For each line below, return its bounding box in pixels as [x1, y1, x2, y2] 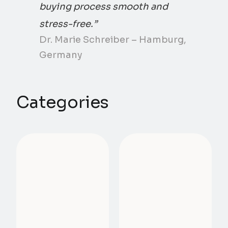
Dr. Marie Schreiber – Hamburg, [39, 34, 186, 45]
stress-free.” [39, 18, 97, 30]
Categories [16, 92, 109, 112]
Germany [39, 49, 82, 61]
